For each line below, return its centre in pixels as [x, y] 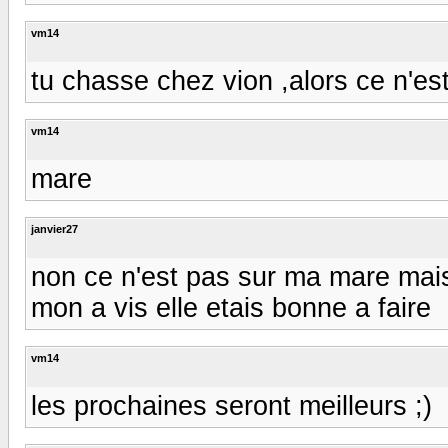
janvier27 [54, 228]
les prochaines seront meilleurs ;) [231, 405]
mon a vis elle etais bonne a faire [231, 307]
